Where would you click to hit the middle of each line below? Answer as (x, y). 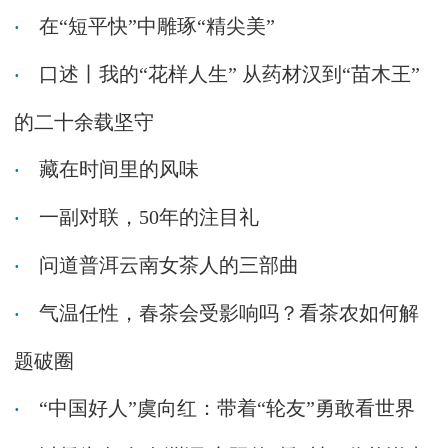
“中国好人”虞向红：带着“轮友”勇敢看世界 (224, 408)
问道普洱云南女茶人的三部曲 (166, 265)
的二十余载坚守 (84, 122)
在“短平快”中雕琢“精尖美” (154, 26)
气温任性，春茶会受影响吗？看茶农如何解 (226, 313)
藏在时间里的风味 (116, 169)
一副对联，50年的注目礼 (146, 217)
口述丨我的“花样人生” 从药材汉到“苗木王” (227, 74)
